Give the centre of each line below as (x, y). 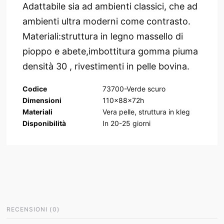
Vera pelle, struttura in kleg (146, 111)
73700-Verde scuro (134, 88)
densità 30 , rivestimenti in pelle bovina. (106, 66)
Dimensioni (42, 100)
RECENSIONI (27, 209)
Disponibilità (44, 123)
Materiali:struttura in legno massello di (102, 36)
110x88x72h (123, 100)
